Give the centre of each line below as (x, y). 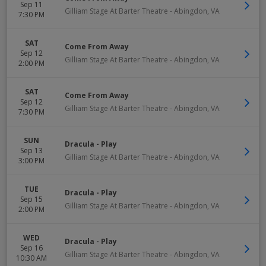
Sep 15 (31, 199)
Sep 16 (31, 248)
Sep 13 (31, 151)
